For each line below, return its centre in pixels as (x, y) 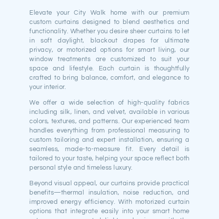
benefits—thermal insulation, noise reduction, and (109, 192)
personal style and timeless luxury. (81, 167)
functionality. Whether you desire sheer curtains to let (109, 31)
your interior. (48, 87)
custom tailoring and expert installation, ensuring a (109, 140)
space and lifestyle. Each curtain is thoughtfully (109, 68)
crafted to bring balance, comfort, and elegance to (109, 77)
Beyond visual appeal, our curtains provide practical (109, 183)
